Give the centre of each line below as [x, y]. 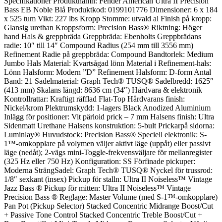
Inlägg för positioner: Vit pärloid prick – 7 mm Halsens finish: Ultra [109, 116]
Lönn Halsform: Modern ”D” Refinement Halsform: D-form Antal [108, 72]
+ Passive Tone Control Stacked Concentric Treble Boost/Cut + [103, 215]
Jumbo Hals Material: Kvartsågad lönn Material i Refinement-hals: [108, 63]
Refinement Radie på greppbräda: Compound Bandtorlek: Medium [109, 54]
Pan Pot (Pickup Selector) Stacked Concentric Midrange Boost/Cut [109, 206]
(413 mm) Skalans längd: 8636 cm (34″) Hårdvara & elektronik [103, 90]
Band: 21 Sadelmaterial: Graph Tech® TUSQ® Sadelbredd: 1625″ [109, 81]
